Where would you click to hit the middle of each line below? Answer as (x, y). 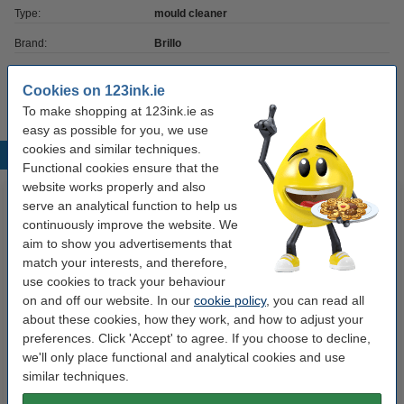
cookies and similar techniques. (112, 148)
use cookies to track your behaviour (124, 281)
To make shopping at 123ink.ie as (118, 110)
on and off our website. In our (108, 300)
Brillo (167, 43)
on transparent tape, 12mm (101, 345)
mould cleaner (190, 14)
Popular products (201, 155)
